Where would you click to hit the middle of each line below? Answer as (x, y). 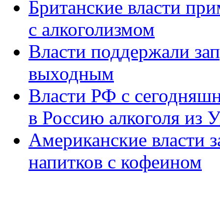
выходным (71, 73)
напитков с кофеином (115, 162)
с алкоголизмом (92, 29)
